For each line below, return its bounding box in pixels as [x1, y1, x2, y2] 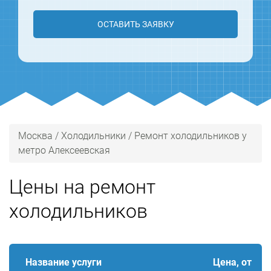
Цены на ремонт [9, 175, 155, 198]
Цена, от [212, 256, 252, 268]
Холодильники [61, 130, 126, 142]
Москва [18, 130, 53, 142]
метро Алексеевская [18, 145, 110, 156]
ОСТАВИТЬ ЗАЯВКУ [97, 19, 174, 29]
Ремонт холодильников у [134, 130, 247, 142]
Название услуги [25, 256, 102, 268]
